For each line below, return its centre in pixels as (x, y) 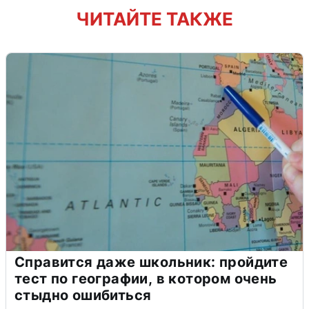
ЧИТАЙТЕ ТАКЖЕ (154, 19)
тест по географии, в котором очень (146, 278)
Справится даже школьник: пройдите (151, 262)
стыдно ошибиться (83, 295)
